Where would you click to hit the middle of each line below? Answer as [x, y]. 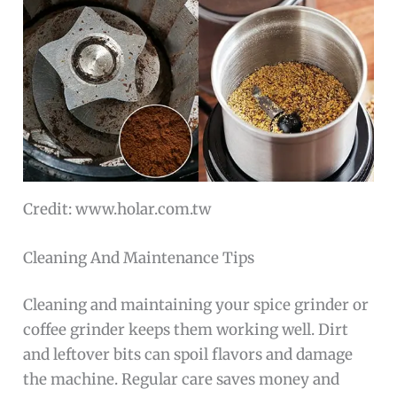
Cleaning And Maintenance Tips [139, 257]
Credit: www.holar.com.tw [117, 209]
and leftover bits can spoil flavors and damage [188, 355]
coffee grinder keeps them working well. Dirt [186, 330]
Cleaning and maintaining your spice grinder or [196, 305]
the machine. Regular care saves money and [182, 380]
